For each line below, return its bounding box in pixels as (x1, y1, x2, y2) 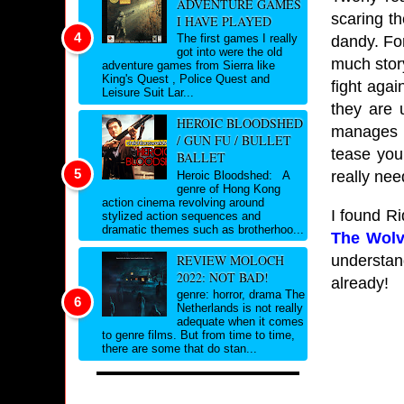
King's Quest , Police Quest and (102, 72, 270, 87)
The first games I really (176, 32, 298, 46)
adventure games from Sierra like (102, 59, 275, 73)
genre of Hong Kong (176, 181, 280, 196)
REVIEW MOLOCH (176, 251, 284, 269)
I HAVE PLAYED (176, 12, 271, 30)
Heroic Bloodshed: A (176, 168, 289, 182)
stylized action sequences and (102, 208, 261, 223)
